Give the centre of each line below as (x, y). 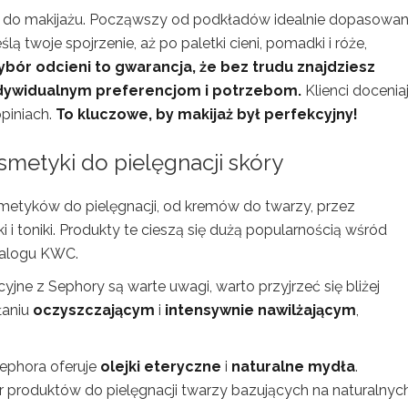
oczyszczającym (94, 310)
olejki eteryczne (161, 367)
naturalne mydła (293, 367)
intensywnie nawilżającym (260, 310)
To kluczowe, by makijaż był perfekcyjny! (207, 114)
